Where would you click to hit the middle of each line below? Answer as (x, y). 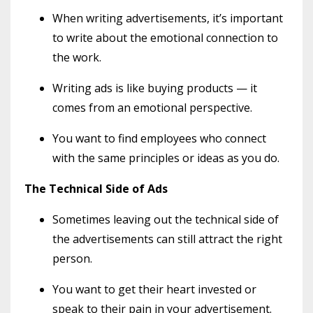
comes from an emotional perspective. (152, 107)
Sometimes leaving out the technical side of (166, 219)
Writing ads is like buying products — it (155, 88)
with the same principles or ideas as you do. (166, 158)
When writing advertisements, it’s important (168, 18)
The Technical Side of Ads (96, 188)
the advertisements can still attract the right (167, 239)
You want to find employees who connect (159, 138)
